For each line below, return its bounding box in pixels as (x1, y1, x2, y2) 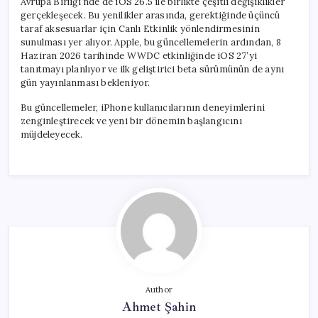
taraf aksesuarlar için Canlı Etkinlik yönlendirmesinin (21, 22, 260, 35)
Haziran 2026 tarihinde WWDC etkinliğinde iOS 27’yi (21, 49, 257, 62)
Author (145, 284, 173, 295)
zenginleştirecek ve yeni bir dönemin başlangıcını (21, 114, 242, 127)
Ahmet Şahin (121, 298, 197, 314)
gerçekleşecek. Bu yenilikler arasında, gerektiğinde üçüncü (21, 9, 280, 21)
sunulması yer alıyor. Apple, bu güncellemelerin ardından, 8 (21, 35, 281, 48)
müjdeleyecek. (21, 128, 83, 141)
